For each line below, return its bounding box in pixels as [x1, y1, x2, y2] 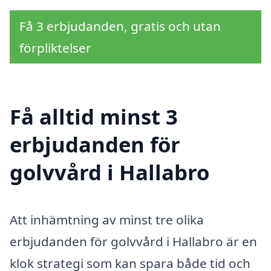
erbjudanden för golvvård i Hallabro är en [10, 232, 257, 250]
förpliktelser [19, 39, 91, 57]
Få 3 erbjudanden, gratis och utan [19, 18, 221, 35]
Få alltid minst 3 [10, 102, 178, 131]
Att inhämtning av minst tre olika [10, 211, 204, 228]
